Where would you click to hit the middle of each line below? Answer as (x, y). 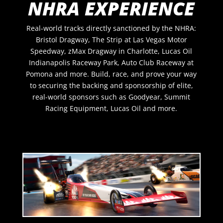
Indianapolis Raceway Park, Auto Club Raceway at (111, 62)
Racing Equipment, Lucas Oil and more (111, 108)
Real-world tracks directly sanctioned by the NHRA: (111, 28)
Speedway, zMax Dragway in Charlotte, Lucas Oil (111, 51)
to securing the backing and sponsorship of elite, (111, 85)
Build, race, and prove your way (143, 74)
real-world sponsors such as (80, 97)
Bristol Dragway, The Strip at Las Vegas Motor (111, 39)
